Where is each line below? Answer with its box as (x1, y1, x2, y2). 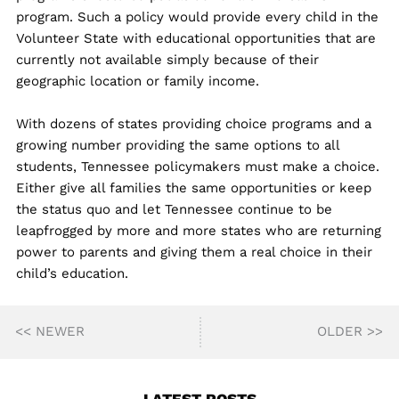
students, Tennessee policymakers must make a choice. (15, 159, 379, 175)
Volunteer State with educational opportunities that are (15, 30, 376, 47)
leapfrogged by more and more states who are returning (15, 223, 381, 240)
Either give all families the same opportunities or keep (15, 180, 371, 197)
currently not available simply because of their (15, 52, 319, 69)
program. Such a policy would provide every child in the (15, 9, 379, 26)
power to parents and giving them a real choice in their (15, 244, 372, 261)
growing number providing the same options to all (15, 137, 339, 154)
